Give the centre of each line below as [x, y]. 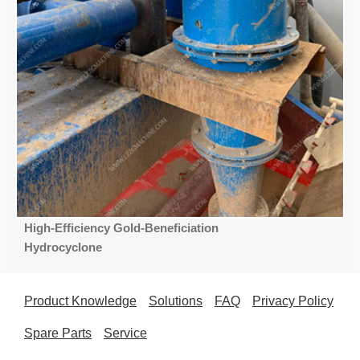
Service [125, 333]
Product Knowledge [80, 301]
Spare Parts [58, 333]
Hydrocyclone [63, 247]
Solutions [176, 301]
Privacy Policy [293, 301]
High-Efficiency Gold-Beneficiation [121, 227]
